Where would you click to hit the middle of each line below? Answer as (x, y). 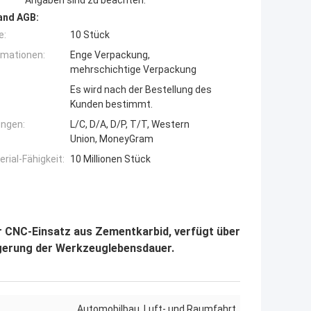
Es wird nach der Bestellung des (141, 89)
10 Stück (90, 34)
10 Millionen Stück (110, 159)
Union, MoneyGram (112, 138)
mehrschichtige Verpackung (133, 69)
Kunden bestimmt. (111, 104)
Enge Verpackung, (110, 54)
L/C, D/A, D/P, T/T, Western (130, 124)
